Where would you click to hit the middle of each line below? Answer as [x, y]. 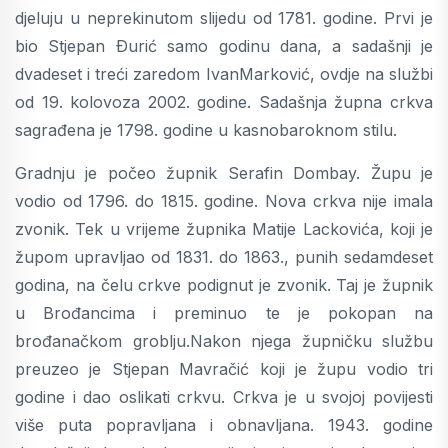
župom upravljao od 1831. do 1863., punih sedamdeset [224, 257]
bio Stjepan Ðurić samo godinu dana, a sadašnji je [224, 46]
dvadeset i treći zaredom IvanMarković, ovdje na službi [224, 74]
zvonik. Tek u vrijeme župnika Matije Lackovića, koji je [224, 229]
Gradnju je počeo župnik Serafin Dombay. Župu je [224, 173]
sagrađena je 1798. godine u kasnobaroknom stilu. [206, 130]
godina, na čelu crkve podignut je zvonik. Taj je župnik [224, 285]
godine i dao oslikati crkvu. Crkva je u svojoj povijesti [224, 397]
